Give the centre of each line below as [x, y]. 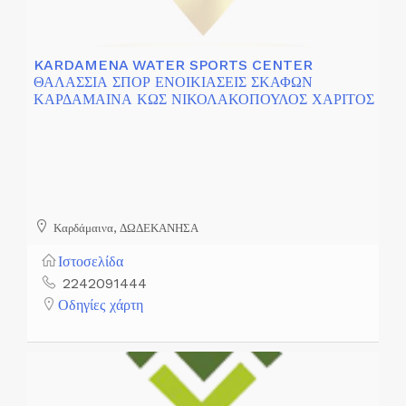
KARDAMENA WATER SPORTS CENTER [173, 64]
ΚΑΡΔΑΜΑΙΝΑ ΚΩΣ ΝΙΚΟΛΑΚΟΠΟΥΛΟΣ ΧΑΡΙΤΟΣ [204, 99]
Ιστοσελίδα [91, 262]
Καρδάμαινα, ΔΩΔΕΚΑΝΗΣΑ [124, 227]
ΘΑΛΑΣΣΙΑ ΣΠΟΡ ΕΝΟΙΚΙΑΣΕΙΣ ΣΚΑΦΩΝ [173, 82]
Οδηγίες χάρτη [101, 305]
